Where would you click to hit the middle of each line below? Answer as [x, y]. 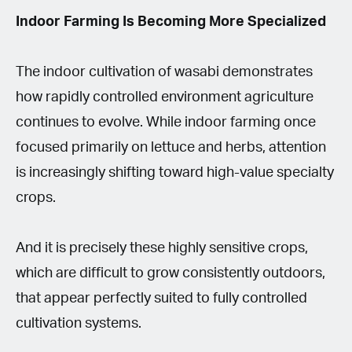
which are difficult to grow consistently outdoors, [170, 273]
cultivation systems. [79, 323]
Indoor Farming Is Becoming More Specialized [171, 22]
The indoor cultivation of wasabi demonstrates [164, 72]
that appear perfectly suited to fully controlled [161, 298]
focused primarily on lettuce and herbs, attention [171, 147]
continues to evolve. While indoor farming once [166, 122]
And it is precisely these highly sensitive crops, [162, 248]
